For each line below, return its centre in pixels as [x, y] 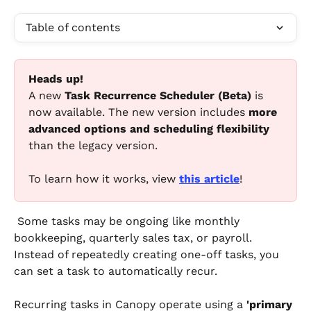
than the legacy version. [93, 145]
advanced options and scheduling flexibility [149, 129]
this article [209, 179]
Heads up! [56, 79]
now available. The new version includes [138, 112]
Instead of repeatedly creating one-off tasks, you [148, 254]
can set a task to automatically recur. [116, 271]
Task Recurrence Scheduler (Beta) [158, 95]
